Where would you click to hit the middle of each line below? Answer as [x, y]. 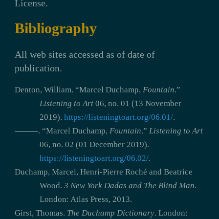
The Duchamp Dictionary [110, 213]
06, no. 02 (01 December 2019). [94, 145]
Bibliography [55, 28]
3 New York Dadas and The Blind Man [129, 186]
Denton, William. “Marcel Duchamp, [78, 90]
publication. [38, 68]
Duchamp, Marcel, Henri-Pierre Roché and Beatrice [103, 172]
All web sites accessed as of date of [85, 55]
